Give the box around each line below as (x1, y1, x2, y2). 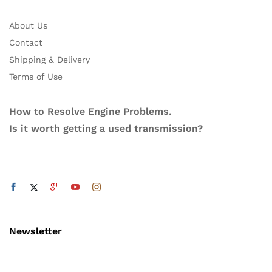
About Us (9, 21, 47, 31)
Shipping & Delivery (9, 55, 90, 65)
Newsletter (9, 225, 62, 237)
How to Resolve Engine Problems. (9, 106, 172, 118)
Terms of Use (9, 72, 63, 82)
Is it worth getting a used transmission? (9, 123, 203, 135)
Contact (9, 38, 42, 48)
